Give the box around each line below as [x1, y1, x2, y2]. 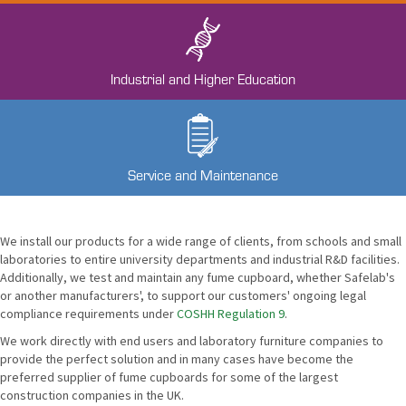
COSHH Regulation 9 [177, 304, 285, 322]
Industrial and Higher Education [111, 68, 295, 88]
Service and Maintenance [128, 164, 278, 184]
